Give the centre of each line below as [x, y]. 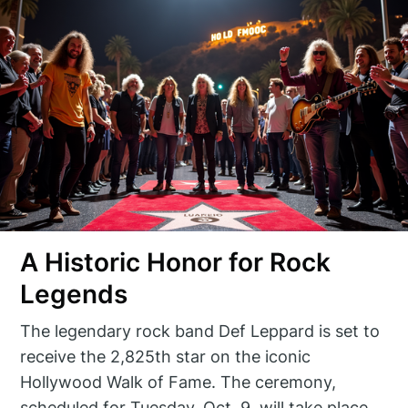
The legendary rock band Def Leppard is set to [200, 331]
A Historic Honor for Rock [176, 263]
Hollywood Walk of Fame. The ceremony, [178, 382]
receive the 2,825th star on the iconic [166, 356]
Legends [74, 295]
